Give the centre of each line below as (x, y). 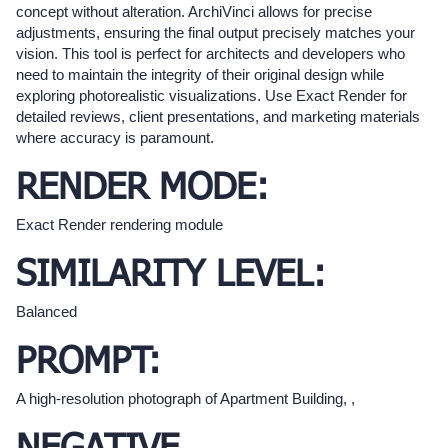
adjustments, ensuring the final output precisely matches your (215, 33)
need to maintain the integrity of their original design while (200, 75)
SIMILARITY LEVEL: (171, 276)
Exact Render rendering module (119, 225)
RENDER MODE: (142, 189)
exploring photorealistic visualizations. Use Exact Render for (211, 96)
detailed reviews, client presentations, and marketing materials (218, 117)
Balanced (46, 312)
